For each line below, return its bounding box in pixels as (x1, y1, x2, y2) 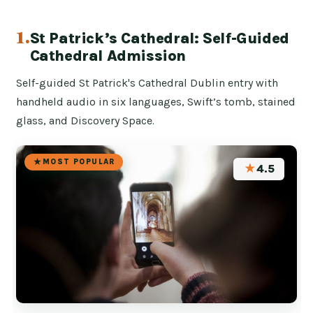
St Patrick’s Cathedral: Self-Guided (29, 29, 289, 48)
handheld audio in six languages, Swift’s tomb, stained (16, 94, 296, 108)
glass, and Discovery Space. (16, 113, 155, 127)
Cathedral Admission (29, 46, 187, 65)
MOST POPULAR (42, 157, 115, 167)
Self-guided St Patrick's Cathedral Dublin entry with (16, 75, 279, 89)
